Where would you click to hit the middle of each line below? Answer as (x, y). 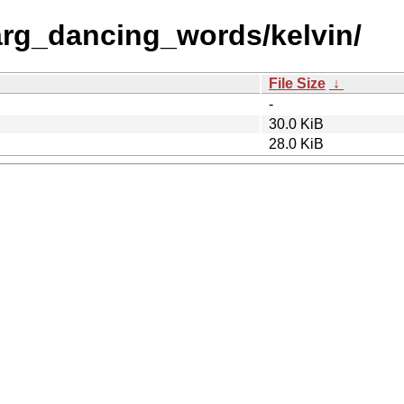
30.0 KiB (296, 124)
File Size (297, 83)
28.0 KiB (296, 143)
